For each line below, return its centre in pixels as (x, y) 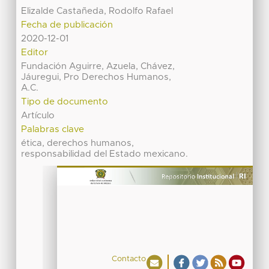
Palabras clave (53, 129)
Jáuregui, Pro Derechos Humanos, (96, 77)
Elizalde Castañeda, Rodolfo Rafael (97, 11)
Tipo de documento (65, 101)
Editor (35, 52)
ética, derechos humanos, (78, 143)
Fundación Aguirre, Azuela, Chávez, (98, 66)
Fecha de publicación (67, 25)
